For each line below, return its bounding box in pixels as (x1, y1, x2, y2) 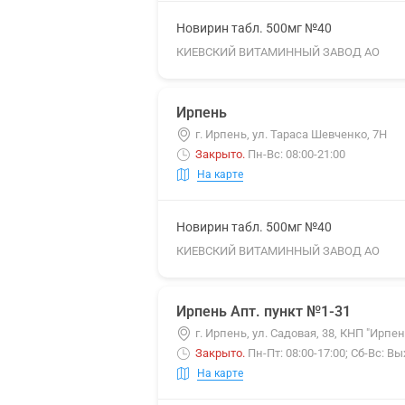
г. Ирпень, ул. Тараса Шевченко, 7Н (195, 127, 387, 141)
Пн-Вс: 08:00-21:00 (248, 147, 345, 161)
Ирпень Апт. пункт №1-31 (176, 303, 351, 320)
